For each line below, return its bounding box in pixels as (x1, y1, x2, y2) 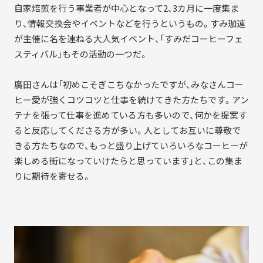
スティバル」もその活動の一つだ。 (14, 48, 148, 61)
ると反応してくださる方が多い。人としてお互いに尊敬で (14, 124, 241, 137)
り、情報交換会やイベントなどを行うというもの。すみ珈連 (14, 17, 245, 31)
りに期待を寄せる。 (14, 170, 91, 183)
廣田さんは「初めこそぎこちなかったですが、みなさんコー (14, 78, 244, 92)
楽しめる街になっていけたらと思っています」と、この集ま (14, 154, 242, 168)
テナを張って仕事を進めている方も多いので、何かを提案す (14, 109, 247, 122)
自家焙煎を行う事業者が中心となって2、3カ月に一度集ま (14, 2, 239, 15)
